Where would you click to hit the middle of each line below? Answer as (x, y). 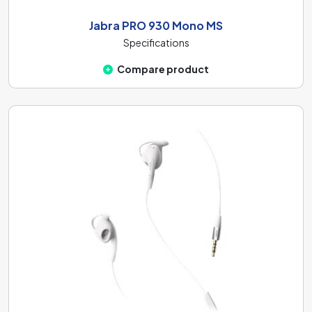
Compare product (163, 69)
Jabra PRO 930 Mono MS (156, 25)
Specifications (156, 42)
